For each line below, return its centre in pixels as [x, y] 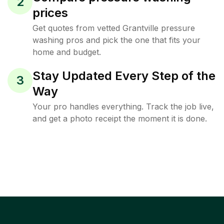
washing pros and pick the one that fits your [116, 40]
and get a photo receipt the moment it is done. [120, 118]
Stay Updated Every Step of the [124, 76]
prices [50, 13]
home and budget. [67, 52]
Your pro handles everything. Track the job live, [123, 106]
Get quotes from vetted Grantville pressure [114, 28]
